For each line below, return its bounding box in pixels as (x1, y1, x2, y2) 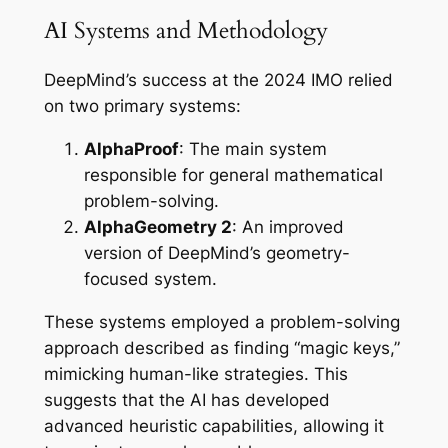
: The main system (178, 138, 327, 159)
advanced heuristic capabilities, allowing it (43, 415, 384, 436)
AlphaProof (83, 138, 179, 159)
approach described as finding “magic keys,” (43, 337, 400, 358)
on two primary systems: (43, 96, 241, 117)
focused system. (83, 268, 217, 289)
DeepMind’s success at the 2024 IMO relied (43, 70, 393, 91)
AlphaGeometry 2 (83, 216, 232, 237)
